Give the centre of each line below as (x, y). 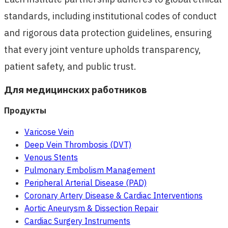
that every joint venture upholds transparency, (103, 49)
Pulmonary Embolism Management (90, 170)
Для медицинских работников (76, 89)
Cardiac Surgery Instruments (77, 221)
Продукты (25, 110)
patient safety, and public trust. (70, 66)
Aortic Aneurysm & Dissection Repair (91, 208)
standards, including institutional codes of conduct (110, 16)
